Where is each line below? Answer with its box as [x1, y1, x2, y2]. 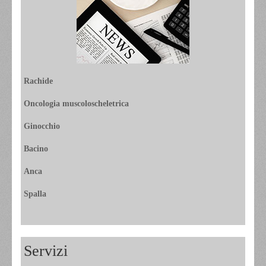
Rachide [24, 76, 53, 85]
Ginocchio [24, 121, 60, 131]
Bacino [24, 144, 48, 153]
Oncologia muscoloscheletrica [24, 99, 129, 108]
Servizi [24, 241, 68, 259]
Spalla [24, 189, 46, 198]
